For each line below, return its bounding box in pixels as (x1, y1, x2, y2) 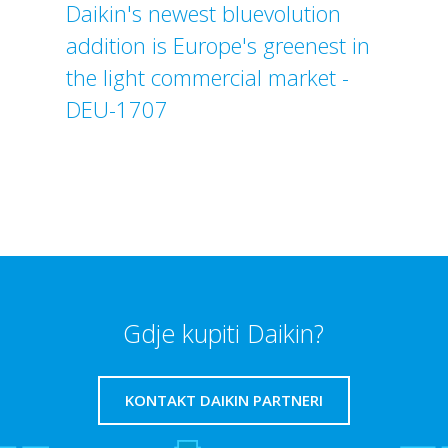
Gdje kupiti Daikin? (123, 316, 325, 350)
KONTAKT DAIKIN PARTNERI (124, 390, 323, 410)
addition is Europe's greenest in (65, 30, 370, 60)
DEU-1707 (65, 94, 168, 124)
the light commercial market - (65, 62, 349, 92)
